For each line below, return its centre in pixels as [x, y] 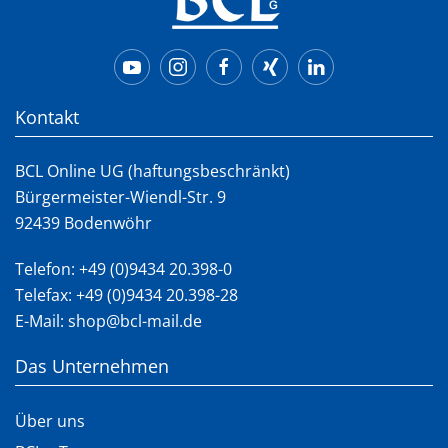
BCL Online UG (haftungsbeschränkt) [152, 170]
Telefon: [47, 268]
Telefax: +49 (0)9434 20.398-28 [126, 294]
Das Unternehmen [92, 365]
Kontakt [47, 116]
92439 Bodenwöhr [83, 222]
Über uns [50, 421]
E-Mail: [41, 320]
